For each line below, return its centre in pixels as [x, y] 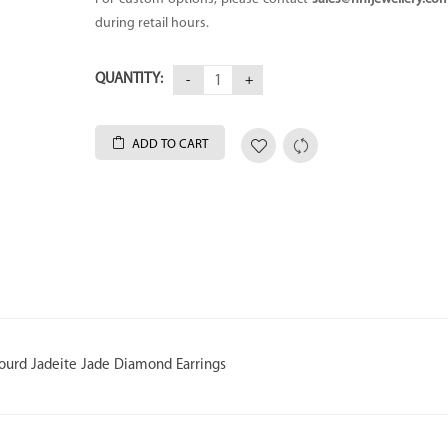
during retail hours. [152, 23]
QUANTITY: [129, 79]
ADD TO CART [170, 144]
